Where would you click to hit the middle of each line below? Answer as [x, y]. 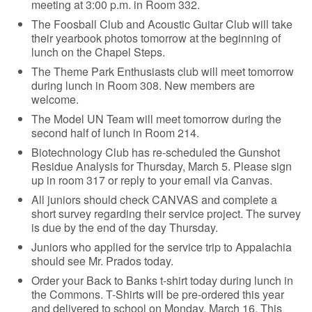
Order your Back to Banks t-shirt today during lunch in [163, 280]
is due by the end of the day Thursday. [128, 227]
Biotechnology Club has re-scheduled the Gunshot [156, 152]
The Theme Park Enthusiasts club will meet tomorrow [163, 71]
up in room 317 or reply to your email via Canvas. [152, 180]
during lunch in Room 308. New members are [143, 85]
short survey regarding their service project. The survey [166, 213]
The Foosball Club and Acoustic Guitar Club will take [162, 24]
